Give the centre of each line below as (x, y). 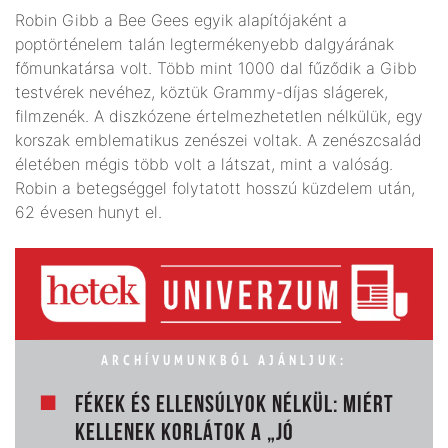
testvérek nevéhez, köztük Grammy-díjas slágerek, (201, 91)
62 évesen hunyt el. (88, 211)
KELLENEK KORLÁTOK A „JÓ (184, 433)
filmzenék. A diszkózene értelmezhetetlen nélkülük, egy (219, 115)
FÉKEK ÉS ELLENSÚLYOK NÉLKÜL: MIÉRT (234, 405)
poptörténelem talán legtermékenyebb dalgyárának (204, 43)
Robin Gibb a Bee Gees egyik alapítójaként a (181, 19)
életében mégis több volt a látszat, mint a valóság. (204, 163)
